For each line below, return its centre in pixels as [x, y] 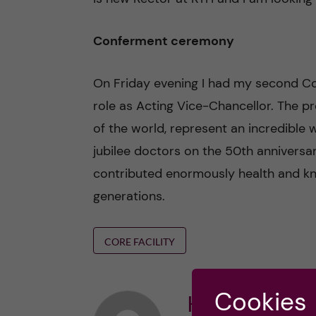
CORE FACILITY [140, 242]
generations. [129, 196]
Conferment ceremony [164, 41]
